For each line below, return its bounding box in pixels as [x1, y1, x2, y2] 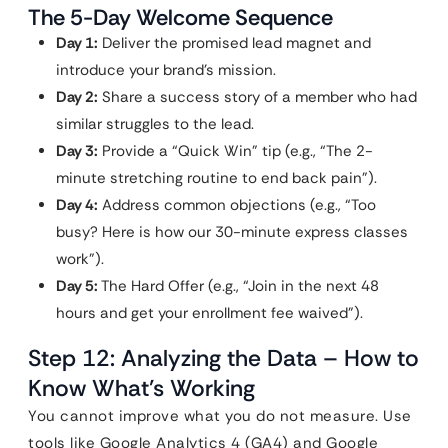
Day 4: [56, 195, 98, 215]
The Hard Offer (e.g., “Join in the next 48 [98, 276, 379, 296]
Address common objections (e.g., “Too [98, 195, 376, 215]
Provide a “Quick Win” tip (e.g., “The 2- [98, 141, 373, 161]
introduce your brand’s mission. [56, 60, 276, 80]
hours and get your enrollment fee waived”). [56, 303, 363, 323]
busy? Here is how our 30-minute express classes [56, 222, 408, 242]
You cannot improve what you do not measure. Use [28, 406, 412, 426]
